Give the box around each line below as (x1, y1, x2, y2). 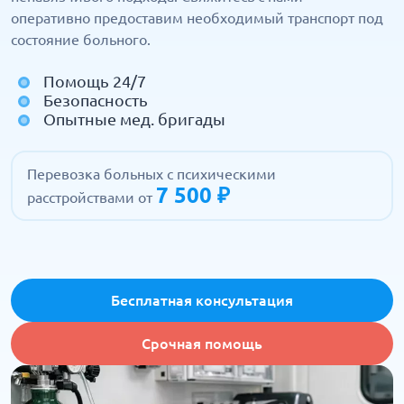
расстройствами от (27, 189, 156, 206)
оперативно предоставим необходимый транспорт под (11, 10, 383, 26)
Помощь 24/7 (43, 72, 146, 90)
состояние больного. (11, 32, 151, 48)
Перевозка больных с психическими (27, 166, 276, 182)
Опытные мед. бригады (43, 110, 225, 128)
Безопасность (43, 91, 148, 109)
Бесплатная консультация (111, 292, 293, 308)
